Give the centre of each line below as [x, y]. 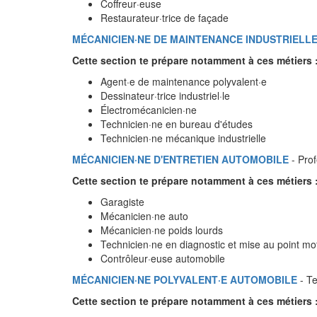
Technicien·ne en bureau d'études [177, 124]
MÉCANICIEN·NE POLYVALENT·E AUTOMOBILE [185, 279]
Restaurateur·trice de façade [165, 18]
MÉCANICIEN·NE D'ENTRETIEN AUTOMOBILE [180, 159]
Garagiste [122, 202]
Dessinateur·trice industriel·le [165, 96]
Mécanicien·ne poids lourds [162, 230]
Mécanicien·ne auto [144, 216]
